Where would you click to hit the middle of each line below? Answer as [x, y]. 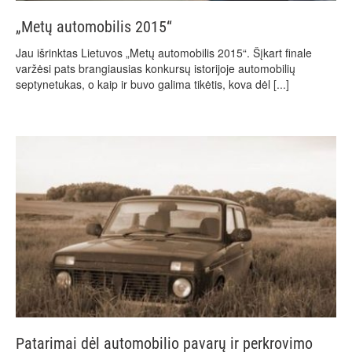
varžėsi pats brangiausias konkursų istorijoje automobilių [156, 68]
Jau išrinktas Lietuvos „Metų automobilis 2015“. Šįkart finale [164, 52]
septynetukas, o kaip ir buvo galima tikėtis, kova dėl [145, 84]
